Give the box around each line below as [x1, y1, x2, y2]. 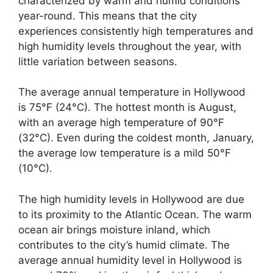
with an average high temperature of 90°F [18, 116, 224, 129]
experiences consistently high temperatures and [18, 24, 253, 37]
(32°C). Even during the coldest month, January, [18, 132, 254, 144]
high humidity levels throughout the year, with [18, 40, 241, 52]
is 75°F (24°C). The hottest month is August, [18, 101, 236, 114]
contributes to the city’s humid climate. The [18, 238, 230, 251]
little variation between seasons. [18, 55, 177, 68]
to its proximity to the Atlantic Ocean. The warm [18, 208, 252, 221]
